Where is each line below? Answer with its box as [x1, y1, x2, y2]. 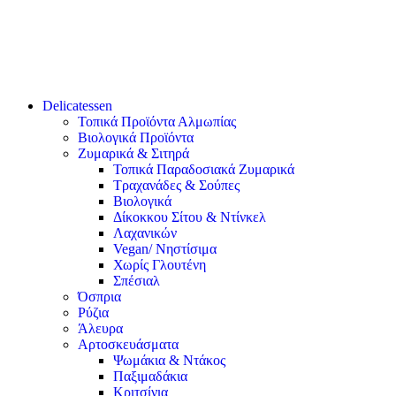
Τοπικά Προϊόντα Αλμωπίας [78, 114, 236, 129]
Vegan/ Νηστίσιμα [113, 241, 217, 256]
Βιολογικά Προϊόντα [78, 130, 194, 145]
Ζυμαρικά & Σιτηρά [78, 146, 189, 161]
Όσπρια [78, 289, 121, 304]
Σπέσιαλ [113, 273, 160, 288]
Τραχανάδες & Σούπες [113, 178, 240, 193]
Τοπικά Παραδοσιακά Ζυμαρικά [113, 162, 294, 177]
